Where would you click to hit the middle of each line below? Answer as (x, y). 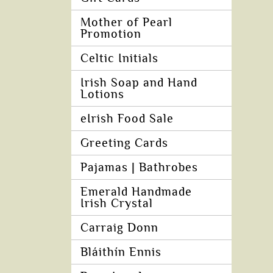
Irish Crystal (117, 204)
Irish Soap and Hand (139, 83)
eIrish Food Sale (127, 119)
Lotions (102, 94)
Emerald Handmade (136, 192)
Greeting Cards (124, 143)
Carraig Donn (119, 228)
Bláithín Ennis (121, 252)
